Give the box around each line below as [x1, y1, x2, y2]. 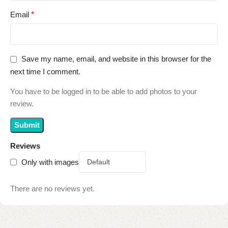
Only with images [21, 157, 79, 166]
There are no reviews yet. [10, 184, 95, 193]
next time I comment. [10, 67, 80, 76]
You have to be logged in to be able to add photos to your [10, 87, 197, 96]
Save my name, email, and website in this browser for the [21, 54, 211, 64]
